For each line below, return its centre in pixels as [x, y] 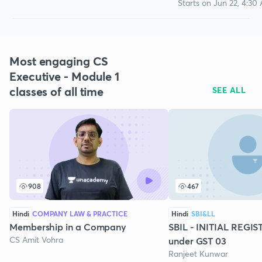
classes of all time [57, 92]
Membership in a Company [68, 227]
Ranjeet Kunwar [198, 254]
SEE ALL [229, 90]
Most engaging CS [59, 61]
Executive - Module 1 [64, 76]
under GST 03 [198, 241]
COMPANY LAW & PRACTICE [80, 213]
